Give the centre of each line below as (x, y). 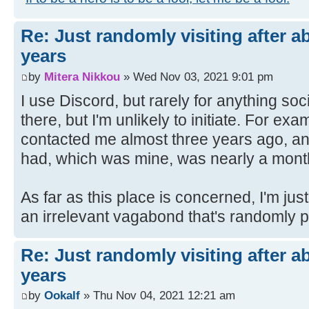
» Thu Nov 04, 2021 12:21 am (158, 296)
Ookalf (62, 296)
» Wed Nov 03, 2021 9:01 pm (197, 76)
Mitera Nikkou (82, 76)
